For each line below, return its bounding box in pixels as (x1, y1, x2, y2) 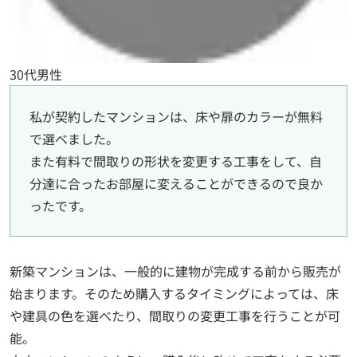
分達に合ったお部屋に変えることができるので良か (29, 174, 323, 194)
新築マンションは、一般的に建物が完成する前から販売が (10, 261, 341, 280)
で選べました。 (29, 129, 119, 149)
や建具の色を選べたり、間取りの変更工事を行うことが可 (10, 305, 340, 325)
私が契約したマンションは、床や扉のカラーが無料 (29, 107, 323, 127)
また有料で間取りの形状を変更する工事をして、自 (29, 151, 322, 171)
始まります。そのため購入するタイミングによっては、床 (10, 283, 339, 303)
